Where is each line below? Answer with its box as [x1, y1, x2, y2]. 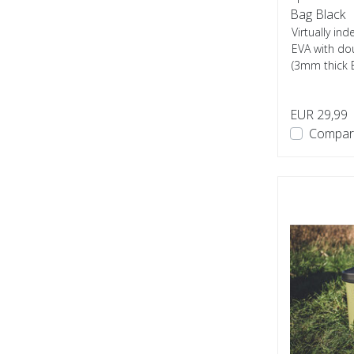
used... [292, 74, 324, 89]
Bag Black [290, 6, 345, 23]
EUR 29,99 [290, 106, 348, 123]
